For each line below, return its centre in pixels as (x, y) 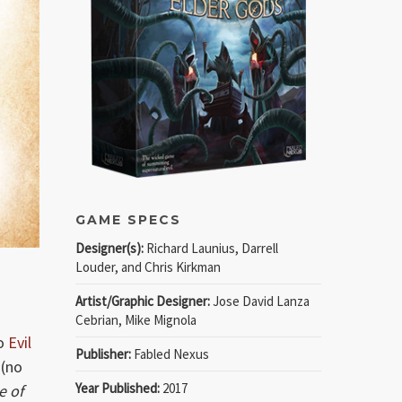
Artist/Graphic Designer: (143, 301)
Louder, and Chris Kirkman (149, 267)
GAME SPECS (129, 219)
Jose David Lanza (260, 301)
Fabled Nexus (170, 354)
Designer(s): (110, 248)
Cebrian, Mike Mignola (136, 319)
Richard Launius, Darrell (211, 248)
